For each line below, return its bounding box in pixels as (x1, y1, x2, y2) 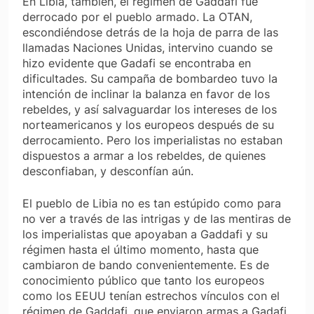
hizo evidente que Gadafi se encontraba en (22, 56, 251, 71)
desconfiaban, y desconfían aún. (22, 164, 193, 179)
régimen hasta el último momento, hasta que (22, 243, 259, 257)
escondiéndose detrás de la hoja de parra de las (22, 25, 278, 40)
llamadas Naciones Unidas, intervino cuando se (22, 41, 273, 55)
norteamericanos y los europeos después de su (22, 118, 274, 132)
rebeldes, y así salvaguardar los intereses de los (22, 102, 277, 117)
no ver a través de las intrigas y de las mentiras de (22, 212, 291, 226)
